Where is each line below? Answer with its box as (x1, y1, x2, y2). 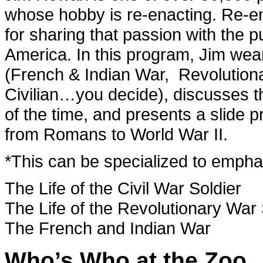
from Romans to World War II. (5, 124, 228, 144)
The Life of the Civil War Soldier (5, 178, 241, 198)
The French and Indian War (5, 218, 211, 238)
